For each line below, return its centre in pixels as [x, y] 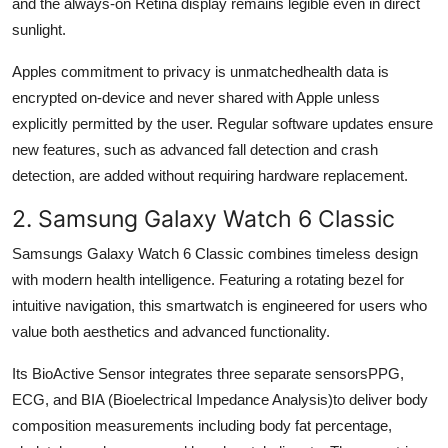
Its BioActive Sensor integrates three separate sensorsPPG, [208, 373]
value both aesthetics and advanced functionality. [171, 331]
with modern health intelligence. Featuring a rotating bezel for [208, 279]
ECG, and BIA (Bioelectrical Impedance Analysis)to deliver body [220, 399]
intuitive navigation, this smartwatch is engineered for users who [219, 305]
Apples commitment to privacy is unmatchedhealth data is [200, 71]
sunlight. [39, 29]
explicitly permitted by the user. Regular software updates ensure [222, 123]
